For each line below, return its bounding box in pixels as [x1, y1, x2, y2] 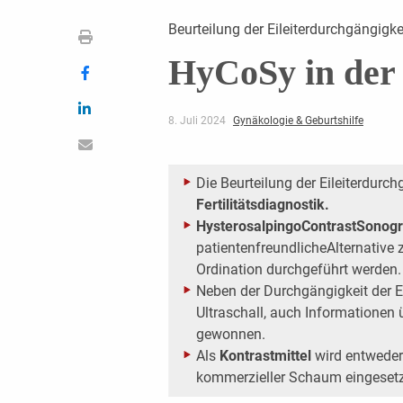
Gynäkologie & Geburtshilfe [232, 113, 363, 127]
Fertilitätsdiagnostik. [195, 195, 329, 213]
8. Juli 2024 [167, 113, 228, 127]
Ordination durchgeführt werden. [195, 260, 401, 278]
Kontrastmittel [219, 346, 315, 364]
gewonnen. [195, 325, 265, 343]
